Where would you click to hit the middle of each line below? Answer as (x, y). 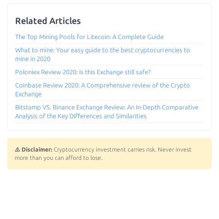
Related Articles (48, 20)
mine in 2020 (33, 58)
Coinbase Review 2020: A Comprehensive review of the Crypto (103, 85)
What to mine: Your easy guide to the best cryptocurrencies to (103, 50)
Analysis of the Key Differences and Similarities (81, 116)
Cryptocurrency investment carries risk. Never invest (122, 149)
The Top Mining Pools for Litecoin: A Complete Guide (89, 36)
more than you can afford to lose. (59, 157)
